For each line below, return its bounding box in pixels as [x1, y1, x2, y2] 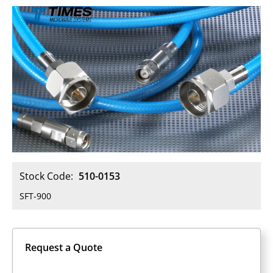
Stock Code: [19, 169, 76, 183]
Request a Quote [25, 241, 102, 254]
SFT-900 [19, 190, 51, 202]
